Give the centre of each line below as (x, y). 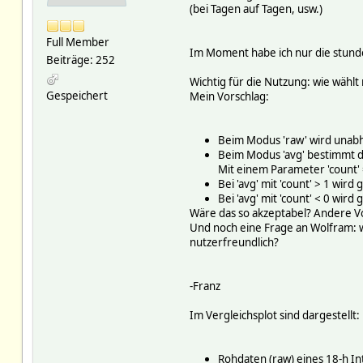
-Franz (205, 286)
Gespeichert (77, 96)
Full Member (77, 43)
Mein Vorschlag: (229, 97)
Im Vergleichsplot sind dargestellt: (274, 316)
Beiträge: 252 (80, 60)
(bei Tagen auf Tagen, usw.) (256, 9)
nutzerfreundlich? (234, 243)
